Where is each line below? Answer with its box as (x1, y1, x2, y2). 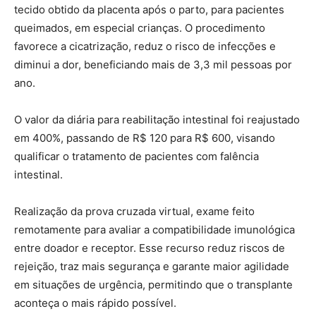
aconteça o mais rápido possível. (14, 296, 176, 310)
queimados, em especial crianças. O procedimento (14, 20, 265, 35)
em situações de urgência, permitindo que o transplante (14, 277, 293, 291)
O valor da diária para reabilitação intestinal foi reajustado (14, 112, 300, 126)
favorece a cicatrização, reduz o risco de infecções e (14, 39, 276, 53)
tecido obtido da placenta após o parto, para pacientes (14, 2, 284, 16)
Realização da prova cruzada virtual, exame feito (14, 204, 255, 218)
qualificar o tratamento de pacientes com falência (14, 149, 259, 163)
